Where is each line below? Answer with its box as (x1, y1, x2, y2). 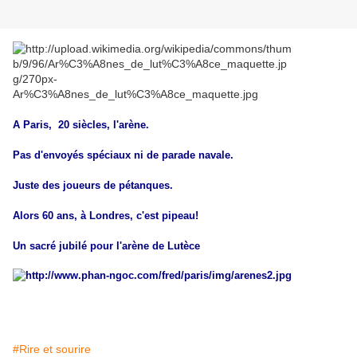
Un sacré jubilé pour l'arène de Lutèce (13, 240, 203, 253)
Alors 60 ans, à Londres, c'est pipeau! (13, 210, 198, 222)
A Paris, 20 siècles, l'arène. (13, 119, 149, 131)
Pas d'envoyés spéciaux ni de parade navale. (13, 149, 233, 162)
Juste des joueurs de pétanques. (13, 179, 173, 192)
